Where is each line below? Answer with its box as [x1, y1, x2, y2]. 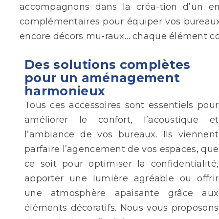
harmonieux [24, 83, 106, 98]
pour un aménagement [24, 70, 180, 85]
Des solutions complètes [24, 57, 191, 72]
